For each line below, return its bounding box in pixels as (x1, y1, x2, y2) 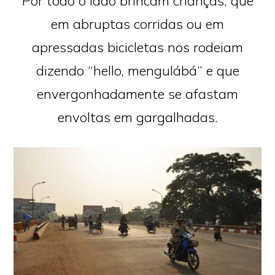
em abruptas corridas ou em (51, 15, 224, 33)
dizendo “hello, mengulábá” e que (36, 61, 239, 79)
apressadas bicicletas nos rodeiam (32, 38, 243, 56)
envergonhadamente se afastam (37, 85, 238, 103)
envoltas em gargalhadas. (57, 108, 218, 126)
